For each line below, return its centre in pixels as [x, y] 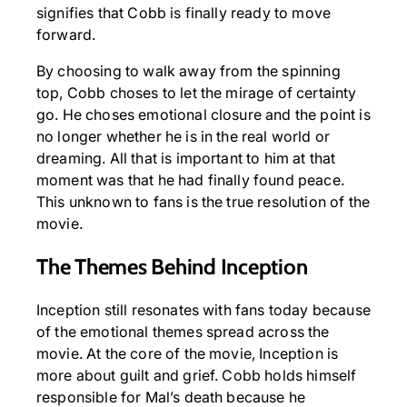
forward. [66, 35]
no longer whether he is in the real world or [184, 137]
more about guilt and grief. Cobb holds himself [197, 376]
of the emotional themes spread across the [183, 332]
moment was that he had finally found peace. [190, 180]
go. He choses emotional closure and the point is [203, 115]
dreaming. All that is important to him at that [186, 159]
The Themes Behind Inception [172, 267]
